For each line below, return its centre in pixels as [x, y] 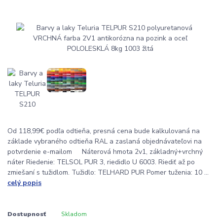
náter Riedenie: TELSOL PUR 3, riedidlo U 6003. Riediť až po [101, 162]
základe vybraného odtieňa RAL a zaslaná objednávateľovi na [105, 142]
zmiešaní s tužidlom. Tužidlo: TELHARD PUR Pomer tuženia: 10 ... [108, 173]
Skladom [74, 214]
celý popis [24, 183]
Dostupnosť [27, 214]
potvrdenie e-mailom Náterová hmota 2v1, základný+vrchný [105, 152]
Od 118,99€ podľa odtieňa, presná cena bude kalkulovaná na [104, 131]
